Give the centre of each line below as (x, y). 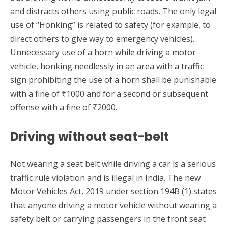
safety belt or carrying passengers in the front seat (108, 219)
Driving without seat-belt (90, 137)
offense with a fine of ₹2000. (64, 108)
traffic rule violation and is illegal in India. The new (105, 178)
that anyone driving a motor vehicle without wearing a (113, 205)
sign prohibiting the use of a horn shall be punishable (113, 80)
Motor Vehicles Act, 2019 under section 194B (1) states (113, 192)
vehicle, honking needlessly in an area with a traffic (107, 66)
